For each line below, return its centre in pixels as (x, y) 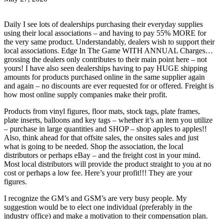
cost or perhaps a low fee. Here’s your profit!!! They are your (98, 173)
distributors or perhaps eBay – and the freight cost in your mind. (102, 155)
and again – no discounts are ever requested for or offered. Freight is (109, 86)
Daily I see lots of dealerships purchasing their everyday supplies (103, 24)
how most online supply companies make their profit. (86, 94)
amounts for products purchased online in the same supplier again (104, 77)
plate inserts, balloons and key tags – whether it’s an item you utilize (108, 120)
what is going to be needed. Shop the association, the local (94, 146)
